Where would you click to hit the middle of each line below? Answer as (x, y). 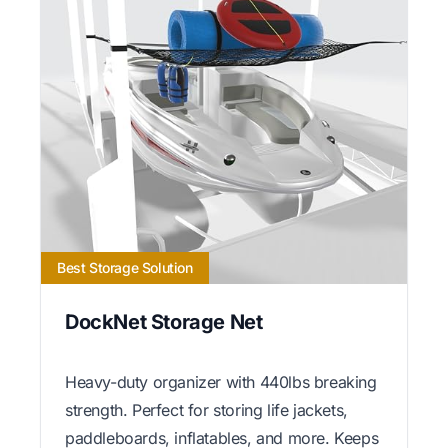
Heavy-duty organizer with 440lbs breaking (221, 382)
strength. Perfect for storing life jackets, (206, 410)
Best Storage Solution (125, 268)
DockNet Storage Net (164, 322)
